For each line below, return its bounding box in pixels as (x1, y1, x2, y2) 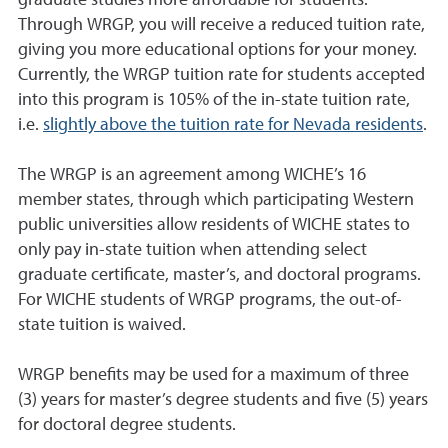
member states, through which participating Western (18, 191, 414, 209)
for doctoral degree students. (18, 416, 236, 434)
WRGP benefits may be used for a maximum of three (18, 366, 409, 384)
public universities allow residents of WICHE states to (18, 216, 410, 234)
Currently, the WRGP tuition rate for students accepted (18, 66, 425, 84)
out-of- (349, 291, 402, 309)
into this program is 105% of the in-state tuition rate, (18, 91, 410, 109)
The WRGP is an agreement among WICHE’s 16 (18, 166, 366, 184)
